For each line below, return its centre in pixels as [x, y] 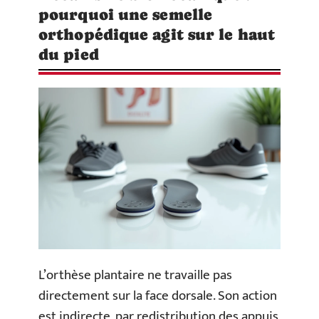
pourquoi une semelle [126, 15]
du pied [69, 54]
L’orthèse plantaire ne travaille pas [135, 276]
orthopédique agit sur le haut [157, 35]
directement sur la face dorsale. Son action [158, 296]
